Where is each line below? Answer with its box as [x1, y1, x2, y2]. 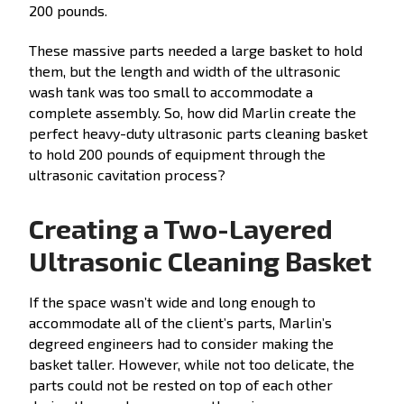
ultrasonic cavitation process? [29, 165, 225, 183]
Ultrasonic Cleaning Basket [29, 243, 372, 277]
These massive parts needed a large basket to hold [29, 41, 363, 59]
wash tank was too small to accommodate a [29, 82, 313, 100]
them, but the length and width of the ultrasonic [29, 61, 341, 79]
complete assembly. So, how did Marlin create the [29, 103, 356, 121]
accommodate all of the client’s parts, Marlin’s [29, 313, 332, 331]
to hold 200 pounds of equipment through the [29, 144, 326, 162]
